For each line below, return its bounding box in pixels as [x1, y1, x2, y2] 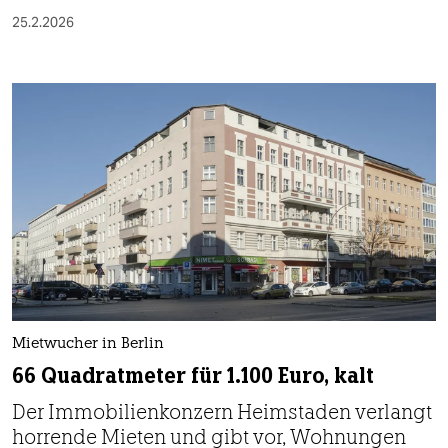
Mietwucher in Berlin [12, 337, 164, 353]
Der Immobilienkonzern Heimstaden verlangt [12, 399, 432, 425]
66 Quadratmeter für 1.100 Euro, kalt [12, 362, 374, 390]
